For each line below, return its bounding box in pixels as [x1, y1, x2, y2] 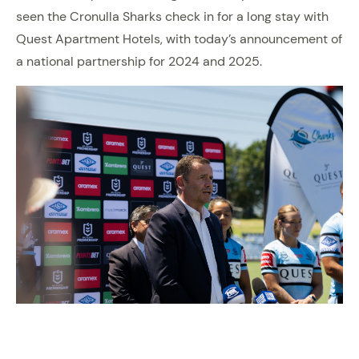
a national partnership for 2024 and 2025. [16, 53, 262, 71]
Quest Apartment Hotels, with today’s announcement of [16, 30, 342, 48]
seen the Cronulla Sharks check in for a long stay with [16, 8, 329, 26]
